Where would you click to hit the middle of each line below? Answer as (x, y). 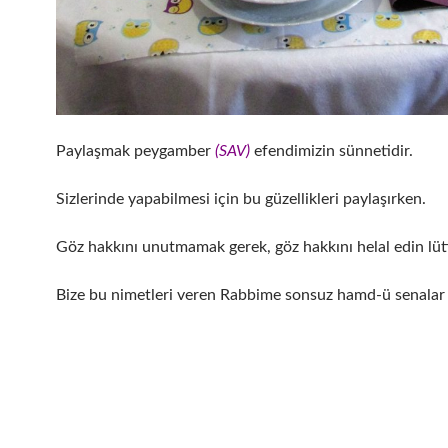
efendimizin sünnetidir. (331, 151)
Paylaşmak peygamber (133, 151)
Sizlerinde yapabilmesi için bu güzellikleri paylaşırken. (241, 199)
